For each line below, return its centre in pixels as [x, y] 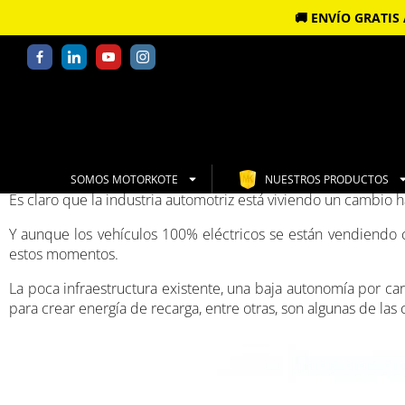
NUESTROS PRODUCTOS [326, 179]
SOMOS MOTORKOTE [124, 179]
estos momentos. [64, 254]
